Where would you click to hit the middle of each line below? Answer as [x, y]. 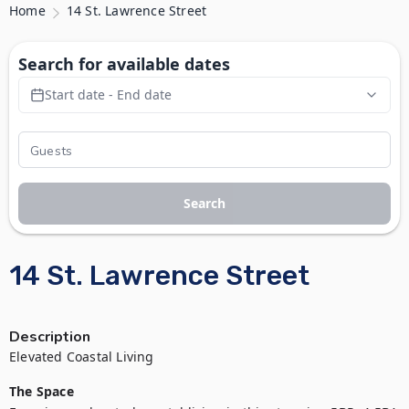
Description [50, 337]
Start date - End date [108, 94]
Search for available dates [124, 64]
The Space [42, 391]
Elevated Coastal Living [84, 357]
